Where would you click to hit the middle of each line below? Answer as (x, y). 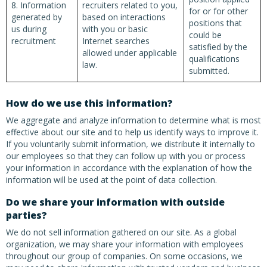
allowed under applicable (130, 53)
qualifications (214, 59)
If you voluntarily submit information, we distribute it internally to (131, 144)
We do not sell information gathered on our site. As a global (121, 232)
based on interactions (124, 17)
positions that (215, 23)
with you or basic (115, 29)
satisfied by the (218, 47)
